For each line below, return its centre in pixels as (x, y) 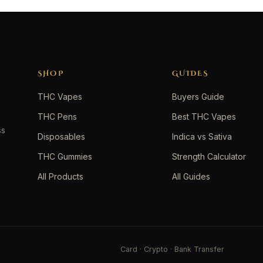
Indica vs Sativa (202, 136)
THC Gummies (65, 156)
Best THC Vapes (204, 116)
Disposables (62, 136)
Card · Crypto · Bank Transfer (172, 249)
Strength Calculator (209, 156)
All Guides (191, 176)
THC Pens (58, 116)
